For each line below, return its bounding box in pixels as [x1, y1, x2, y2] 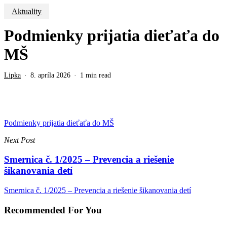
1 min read [80, 71, 111, 79]
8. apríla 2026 [30, 71, 70, 79]
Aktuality [12, 7, 42, 16]
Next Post [4, 135, 35, 144]
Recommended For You [4, 204, 102, 215]
